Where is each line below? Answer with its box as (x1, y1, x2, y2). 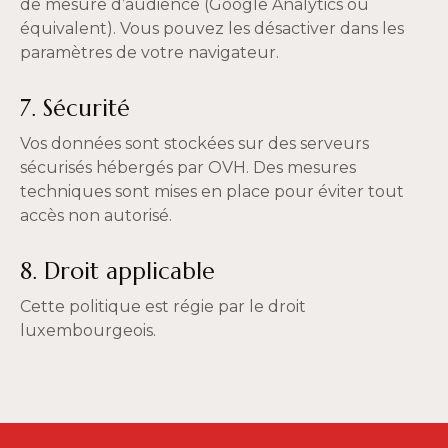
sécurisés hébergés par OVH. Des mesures (20, 158, 356, 177)
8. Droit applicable (20, 257, 215, 285)
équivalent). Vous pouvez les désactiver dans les (20, 19, 404, 38)
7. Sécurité (20, 94, 130, 122)
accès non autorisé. (20, 206, 172, 225)
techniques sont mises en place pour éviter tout (20, 182, 404, 201)
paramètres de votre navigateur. (20, 43, 279, 62)
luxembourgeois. (20, 321, 156, 340)
